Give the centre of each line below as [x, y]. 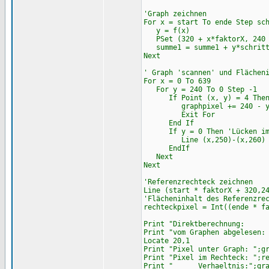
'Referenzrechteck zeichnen [198, 182]
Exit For [179, 115]
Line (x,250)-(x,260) [204, 140]
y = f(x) [166, 31]
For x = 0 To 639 [177, 81]
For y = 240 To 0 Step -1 [200, 89]
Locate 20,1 [166, 241]
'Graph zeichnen [175, 14]
